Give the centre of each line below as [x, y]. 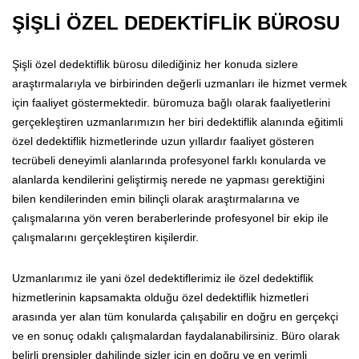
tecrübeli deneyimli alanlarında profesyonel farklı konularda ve [169, 160]
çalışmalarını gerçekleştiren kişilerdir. [105, 237]
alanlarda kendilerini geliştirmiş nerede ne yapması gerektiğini [168, 179]
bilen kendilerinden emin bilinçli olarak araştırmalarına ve [156, 198]
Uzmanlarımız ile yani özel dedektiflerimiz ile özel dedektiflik [163, 278]
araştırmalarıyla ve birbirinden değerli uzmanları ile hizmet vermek [179, 83]
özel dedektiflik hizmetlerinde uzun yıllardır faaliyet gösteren [163, 141]
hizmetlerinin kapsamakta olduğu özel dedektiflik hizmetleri [160, 297]
